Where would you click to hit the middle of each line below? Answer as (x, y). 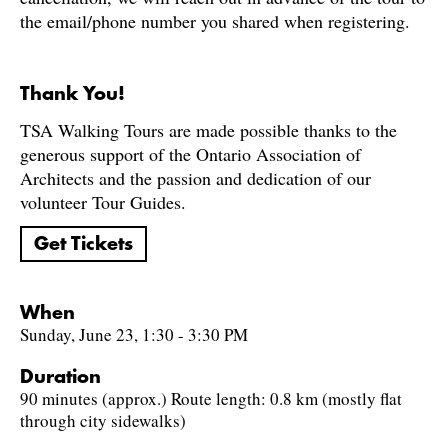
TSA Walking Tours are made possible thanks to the (208, 130)
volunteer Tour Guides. (103, 202)
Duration (60, 377)
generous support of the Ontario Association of (190, 154)
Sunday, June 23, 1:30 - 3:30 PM (134, 334)
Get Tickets (83, 244)
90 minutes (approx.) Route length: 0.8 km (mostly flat (211, 398)
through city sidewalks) (103, 420)
